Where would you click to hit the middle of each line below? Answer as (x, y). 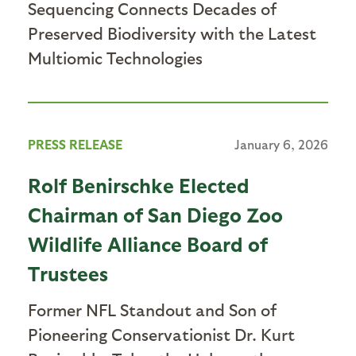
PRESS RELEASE (75, 144)
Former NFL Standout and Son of (152, 309)
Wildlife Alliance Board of (148, 243)
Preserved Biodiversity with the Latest (172, 33)
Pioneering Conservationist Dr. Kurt (161, 334)
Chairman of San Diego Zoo (155, 214)
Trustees (68, 273)
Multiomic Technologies (115, 57)
